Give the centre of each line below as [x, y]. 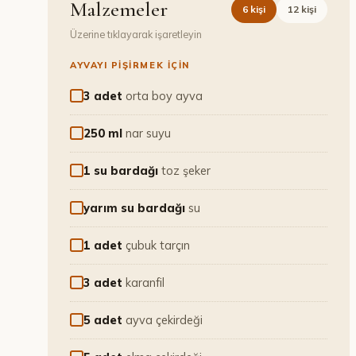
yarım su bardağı [134, 208]
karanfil [145, 282]
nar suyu [148, 133]
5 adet [103, 320]
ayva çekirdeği [164, 320]
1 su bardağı [121, 170]
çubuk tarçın [158, 245]
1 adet [103, 245]
